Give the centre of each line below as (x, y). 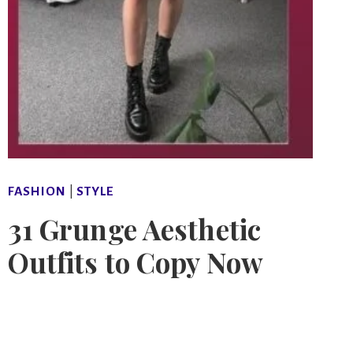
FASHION (37, 192)
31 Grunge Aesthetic (134, 229)
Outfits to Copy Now (136, 262)
